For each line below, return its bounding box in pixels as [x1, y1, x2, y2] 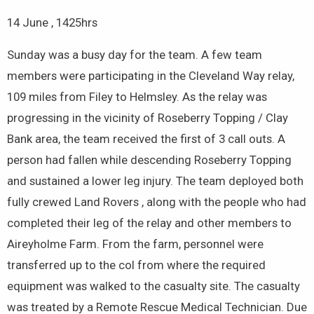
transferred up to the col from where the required [7, 258, 266, 273]
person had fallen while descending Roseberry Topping [7, 153, 292, 168]
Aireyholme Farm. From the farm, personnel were [7, 237, 264, 252]
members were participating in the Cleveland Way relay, [7, 69, 294, 83]
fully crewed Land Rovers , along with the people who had [7, 195, 306, 210]
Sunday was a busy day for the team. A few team [7, 48, 262, 62]
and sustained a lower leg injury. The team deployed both [7, 174, 303, 189]
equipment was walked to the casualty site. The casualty [7, 279, 300, 294]
